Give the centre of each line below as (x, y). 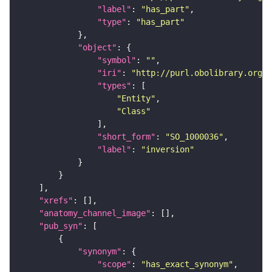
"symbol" (117, 60)
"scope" (114, 264)
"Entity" (136, 98)
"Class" (134, 111)
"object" (97, 47)
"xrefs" (56, 200)
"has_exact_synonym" (187, 264)
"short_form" (126, 136)
